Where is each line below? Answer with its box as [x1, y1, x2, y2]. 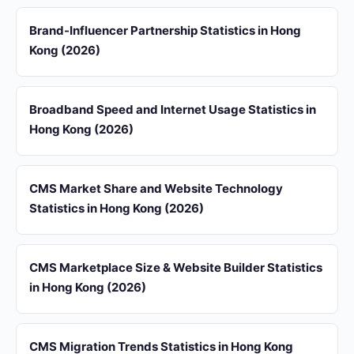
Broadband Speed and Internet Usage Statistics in [29, 102, 316, 117]
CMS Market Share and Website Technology [29, 181, 283, 196]
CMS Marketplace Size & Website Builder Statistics [29, 260, 322, 275]
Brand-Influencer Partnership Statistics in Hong [29, 23, 301, 38]
